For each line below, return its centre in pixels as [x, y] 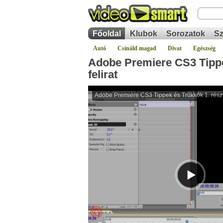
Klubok [144, 34]
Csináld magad [137, 48]
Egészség [204, 48]
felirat [103, 74]
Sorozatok [186, 34]
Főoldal [107, 34]
